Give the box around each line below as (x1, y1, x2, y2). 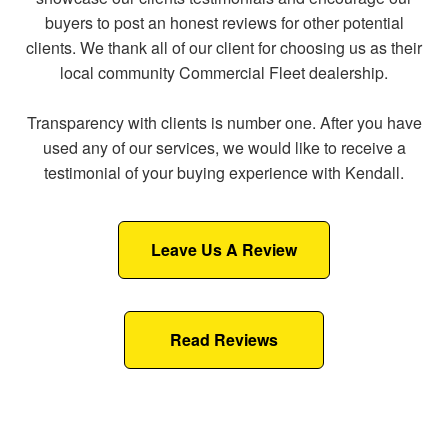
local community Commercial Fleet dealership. (60, 60, 388, 84)
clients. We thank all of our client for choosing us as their (26, 35, 422, 59)
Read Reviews (170, 327, 278, 351)
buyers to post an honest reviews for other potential (44, 10, 404, 34)
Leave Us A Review (151, 237, 297, 261)
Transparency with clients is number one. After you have (26, 110, 422, 134)
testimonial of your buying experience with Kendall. (44, 160, 404, 184)
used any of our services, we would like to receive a (42, 135, 406, 159)
